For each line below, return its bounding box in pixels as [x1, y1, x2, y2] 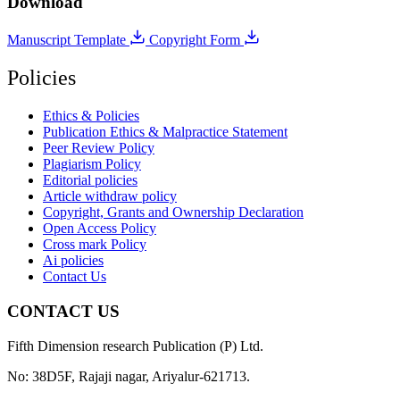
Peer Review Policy [43, 140, 154, 156]
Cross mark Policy [43, 237, 146, 253]
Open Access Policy [43, 221, 156, 237]
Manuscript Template [7, 32, 129, 48]
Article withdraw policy [43, 188, 177, 204]
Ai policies [43, 253, 104, 269]
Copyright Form [149, 32, 244, 48]
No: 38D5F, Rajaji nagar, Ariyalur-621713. [7, 368, 250, 384]
